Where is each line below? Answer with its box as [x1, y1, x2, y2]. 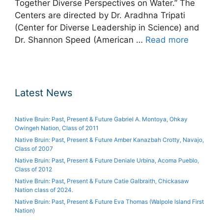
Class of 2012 [15, 165, 52, 173]
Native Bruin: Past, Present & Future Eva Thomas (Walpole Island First [15, 198, 204, 206]
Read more [145, 35, 189, 45]
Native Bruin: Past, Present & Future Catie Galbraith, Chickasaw [15, 177, 189, 185]
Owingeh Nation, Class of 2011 [15, 124, 99, 132]
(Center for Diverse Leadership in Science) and [15, 23, 199, 33]
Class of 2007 [15, 145, 53, 153]
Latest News [15, 87, 72, 99]
